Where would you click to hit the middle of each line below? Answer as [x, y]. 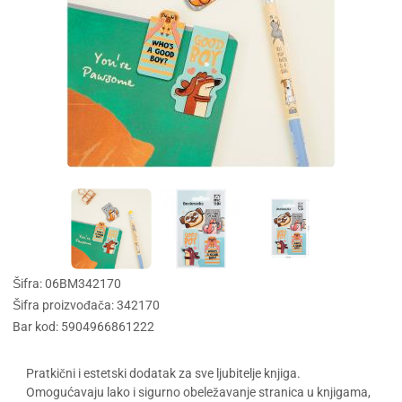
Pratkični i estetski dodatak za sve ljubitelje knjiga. [163, 374]
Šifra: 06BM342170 [67, 284]
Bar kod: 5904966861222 [84, 328]
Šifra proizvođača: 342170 [87, 306]
